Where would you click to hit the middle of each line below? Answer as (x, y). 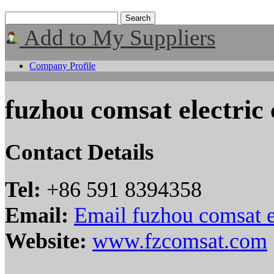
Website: (46, 241)
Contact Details (79, 152)
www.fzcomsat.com (180, 241)
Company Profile (62, 66)
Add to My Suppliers (117, 38)
